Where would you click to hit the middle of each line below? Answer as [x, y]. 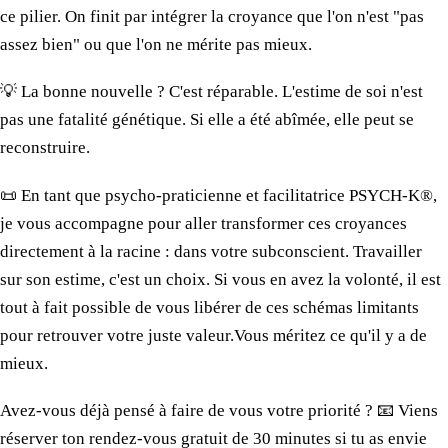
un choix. [177, 279]
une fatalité [68, 120]
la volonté [363, 279]
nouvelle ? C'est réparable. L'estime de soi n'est [255, 92]
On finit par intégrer [136, 16]
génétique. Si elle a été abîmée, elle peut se [261, 120]
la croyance [252, 16]
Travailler [385, 251]
